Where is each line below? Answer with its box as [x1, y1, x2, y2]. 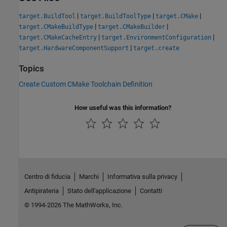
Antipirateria [24, 186, 59, 195]
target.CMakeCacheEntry [19, 33, 97, 41]
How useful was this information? [74, 104, 171, 111]
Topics [19, 63, 44, 73]
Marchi [79, 172, 99, 180]
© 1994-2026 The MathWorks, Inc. [24, 201, 123, 209]
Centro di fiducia [24, 172, 70, 180]
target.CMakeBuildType [19, 23, 93, 30]
